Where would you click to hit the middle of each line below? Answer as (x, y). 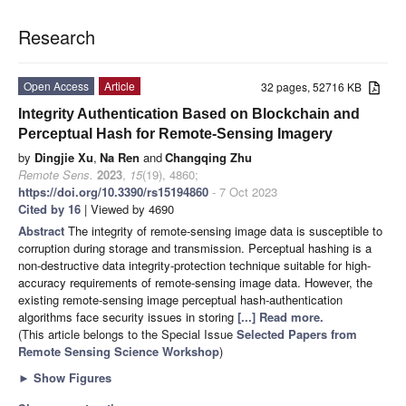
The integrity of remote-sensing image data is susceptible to (225, 231)
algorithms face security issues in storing (128, 317)
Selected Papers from (297, 334)
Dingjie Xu (64, 158)
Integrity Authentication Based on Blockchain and (189, 114)
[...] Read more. (280, 317)
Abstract (43, 231)
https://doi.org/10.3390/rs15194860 (113, 192)
